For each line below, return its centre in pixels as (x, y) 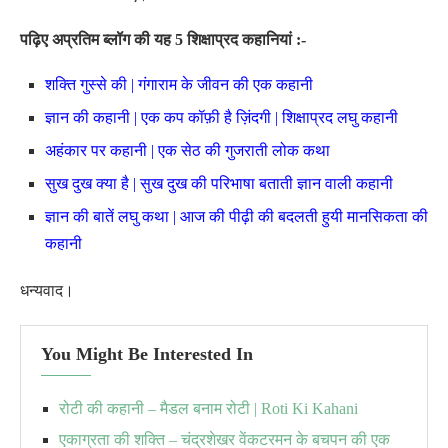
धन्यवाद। (47, 290)
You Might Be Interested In (147, 354)
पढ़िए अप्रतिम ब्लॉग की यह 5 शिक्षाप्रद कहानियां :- (163, 39)
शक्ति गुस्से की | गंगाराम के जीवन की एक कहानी (179, 84)
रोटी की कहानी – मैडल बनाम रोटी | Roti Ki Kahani (208, 408)
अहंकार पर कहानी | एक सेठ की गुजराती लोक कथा (187, 150)
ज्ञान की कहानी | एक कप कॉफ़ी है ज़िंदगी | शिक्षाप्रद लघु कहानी (221, 117)
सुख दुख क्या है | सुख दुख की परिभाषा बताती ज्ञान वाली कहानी (219, 183)
